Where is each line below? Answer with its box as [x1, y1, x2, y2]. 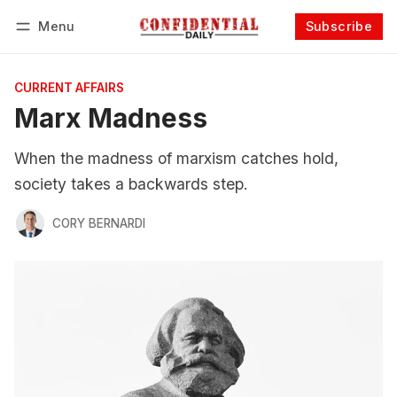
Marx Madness [14, 102, 207, 134]
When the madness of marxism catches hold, [14, 149, 339, 167]
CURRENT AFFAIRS [14, 81, 124, 95]
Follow [279, 42, 321, 58]
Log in [31, 43, 68, 57]
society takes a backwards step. [14, 175, 248, 193]
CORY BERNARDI [51, 215, 145, 230]
